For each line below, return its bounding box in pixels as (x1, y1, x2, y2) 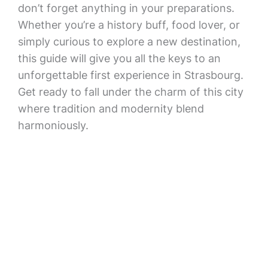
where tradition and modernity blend (17, 102, 204, 115)
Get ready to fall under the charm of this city (17, 86, 243, 98)
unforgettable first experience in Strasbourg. (17, 69, 243, 81)
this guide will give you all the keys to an (17, 52, 221, 65)
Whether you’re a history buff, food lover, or (17, 19, 240, 31)
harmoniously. (17, 119, 89, 132)
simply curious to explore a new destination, (17, 35, 240, 48)
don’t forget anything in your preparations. (17, 2, 234, 14)
